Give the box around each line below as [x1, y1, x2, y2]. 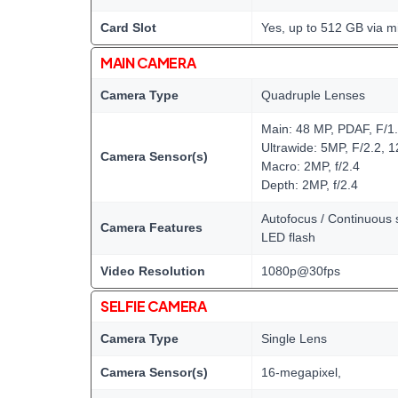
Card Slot [100, 20, 156, 35]
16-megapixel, [261, 365, 341, 379]
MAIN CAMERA [100, 53, 196, 72]
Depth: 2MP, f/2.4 [261, 178, 358, 192]
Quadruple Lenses [261, 88, 365, 102]
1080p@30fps [261, 264, 340, 278]
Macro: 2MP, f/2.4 [261, 159, 360, 173]
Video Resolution [100, 264, 205, 278]
